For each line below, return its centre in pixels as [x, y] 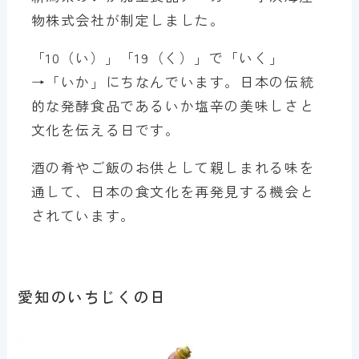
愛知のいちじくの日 [92, 296]
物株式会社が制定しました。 [128, 20]
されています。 [83, 216]
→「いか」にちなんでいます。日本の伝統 [173, 82]
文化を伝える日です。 [105, 130]
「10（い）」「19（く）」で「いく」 [157, 58]
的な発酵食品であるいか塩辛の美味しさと [173, 106]
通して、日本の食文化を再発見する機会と [173, 192]
